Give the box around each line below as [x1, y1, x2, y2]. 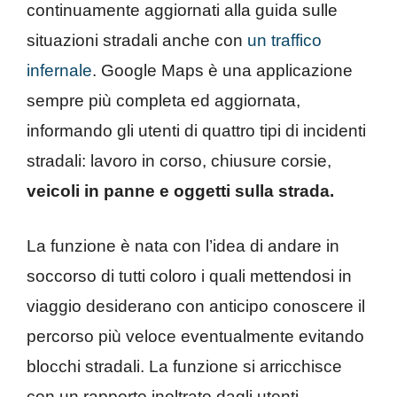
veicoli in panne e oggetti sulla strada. [27, 181, 334, 200]
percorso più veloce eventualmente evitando [27, 327, 364, 346]
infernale [27, 60, 92, 80]
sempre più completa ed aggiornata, [27, 90, 300, 110]
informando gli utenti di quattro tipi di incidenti [27, 121, 366, 140]
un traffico [247, 30, 322, 50]
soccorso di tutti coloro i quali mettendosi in [27, 267, 352, 286]
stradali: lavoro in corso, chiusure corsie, [27, 151, 331, 170]
